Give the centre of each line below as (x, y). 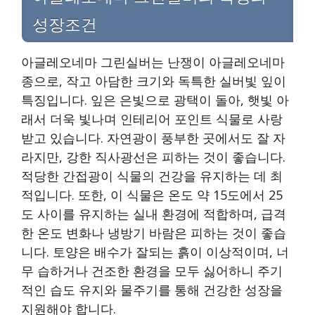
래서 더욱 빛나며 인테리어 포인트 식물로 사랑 (152, 119)
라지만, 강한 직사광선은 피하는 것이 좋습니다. (153, 157)
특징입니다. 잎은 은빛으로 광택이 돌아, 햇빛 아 (155, 100)
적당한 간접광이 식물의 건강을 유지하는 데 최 (152, 176)
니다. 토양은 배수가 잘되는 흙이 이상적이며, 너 (155, 252)
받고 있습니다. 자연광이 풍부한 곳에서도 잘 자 (153, 138)
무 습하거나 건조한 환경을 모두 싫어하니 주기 (152, 271)
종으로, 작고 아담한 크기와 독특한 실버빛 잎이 (154, 81)
